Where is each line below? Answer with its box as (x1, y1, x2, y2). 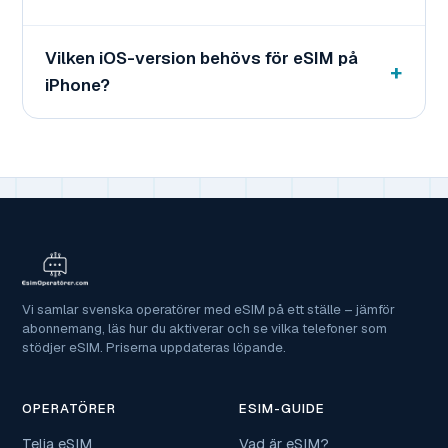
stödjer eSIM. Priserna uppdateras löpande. (22, 339, 286, 357)
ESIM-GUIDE (239, 400, 326, 418)
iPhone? (45, 74, 110, 97)
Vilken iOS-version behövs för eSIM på (45, 47, 358, 70)
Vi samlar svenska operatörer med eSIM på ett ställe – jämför (22, 301, 395, 319)
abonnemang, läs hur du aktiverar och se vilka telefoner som (22, 320, 387, 338)
